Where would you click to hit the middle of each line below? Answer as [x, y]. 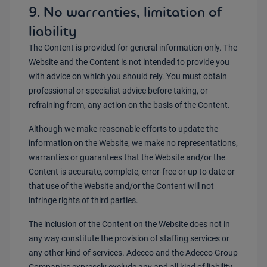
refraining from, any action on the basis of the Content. [129, 105]
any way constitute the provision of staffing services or [129, 238]
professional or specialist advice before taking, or [118, 91]
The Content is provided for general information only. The [133, 48]
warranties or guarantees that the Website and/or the [127, 157]
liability [53, 31]
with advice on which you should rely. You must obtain [128, 76]
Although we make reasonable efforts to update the [123, 129]
